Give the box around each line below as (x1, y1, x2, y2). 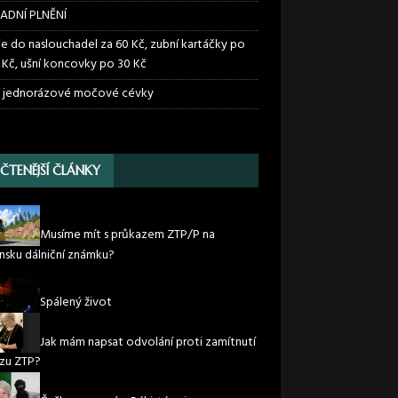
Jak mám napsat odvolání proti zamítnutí (39, 332, 256, 354)
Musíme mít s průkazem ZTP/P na (39, 225, 215, 246)
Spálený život (39, 292, 112, 314)
